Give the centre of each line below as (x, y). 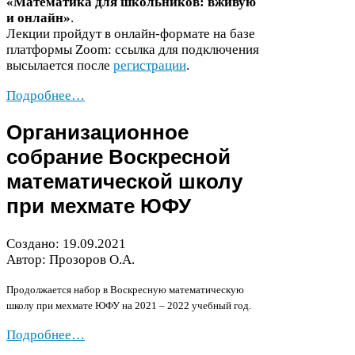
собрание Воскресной (118, 157)
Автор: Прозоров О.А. (71, 259)
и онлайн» (38, 18)
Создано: (34, 243)
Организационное (97, 133)
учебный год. (220, 306)
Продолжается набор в (58, 290)
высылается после (60, 66)
